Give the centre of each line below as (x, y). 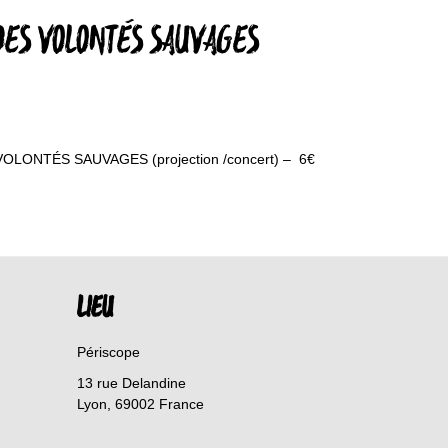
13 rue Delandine (132, 383)
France (182, 404)
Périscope (109, 352)
